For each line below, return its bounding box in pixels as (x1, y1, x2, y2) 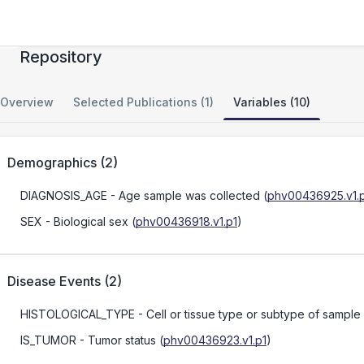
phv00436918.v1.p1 (136, 214, 237, 228)
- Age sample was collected (107, 188, 260, 202)
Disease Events (7, 273, 101, 289)
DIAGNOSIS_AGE (20, 188, 107, 202)
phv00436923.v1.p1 (163, 333, 266, 347)
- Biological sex (42, 214, 128, 228)
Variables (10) (233, 95, 310, 109)
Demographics (7, 154, 97, 171)
